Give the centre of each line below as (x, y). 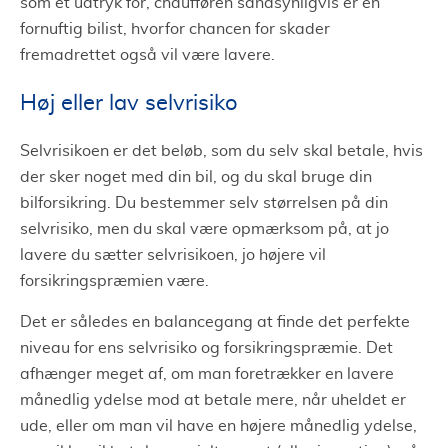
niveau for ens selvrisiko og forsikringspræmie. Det (206, 347)
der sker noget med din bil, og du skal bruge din (196, 176)
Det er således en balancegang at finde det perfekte (215, 321)
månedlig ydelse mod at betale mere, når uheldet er (213, 399)
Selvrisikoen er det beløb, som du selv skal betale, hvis (221, 150)
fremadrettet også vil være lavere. (147, 54)
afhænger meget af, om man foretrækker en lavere (207, 373)
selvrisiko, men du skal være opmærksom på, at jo (204, 228)
